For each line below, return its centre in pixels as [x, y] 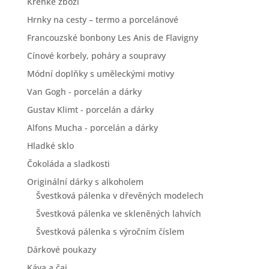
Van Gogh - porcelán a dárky [84, 92]
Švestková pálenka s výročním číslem [110, 231]
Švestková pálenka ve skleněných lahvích [118, 213]
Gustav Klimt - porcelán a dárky [90, 110]
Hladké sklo [50, 146]
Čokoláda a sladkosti [68, 164]
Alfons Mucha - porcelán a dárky [92, 128]
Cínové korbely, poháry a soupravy [96, 56]
